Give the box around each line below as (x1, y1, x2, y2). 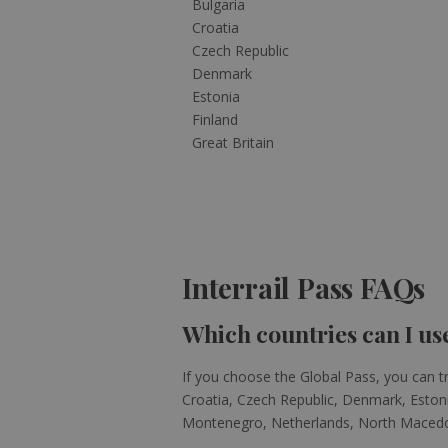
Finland (192, 109, 238, 129)
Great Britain (192, 132, 274, 152)
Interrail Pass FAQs (182, 268, 426, 306)
